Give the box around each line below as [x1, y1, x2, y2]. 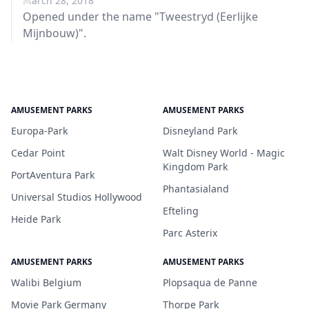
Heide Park [11, 212, 61, 226]
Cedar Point [11, 146, 65, 159]
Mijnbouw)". [23, 26, 86, 41]
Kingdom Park [163, 160, 228, 173]
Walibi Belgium [11, 276, 81, 289]
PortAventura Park [11, 168, 94, 181]
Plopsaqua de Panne [163, 276, 257, 289]
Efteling [163, 204, 199, 217]
